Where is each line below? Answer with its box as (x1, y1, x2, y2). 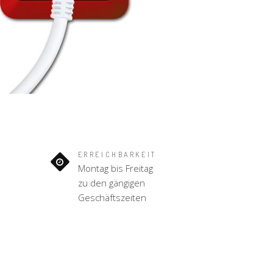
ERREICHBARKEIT (77, 150, 157, 159)
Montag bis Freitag (77, 162, 153, 174)
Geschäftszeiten (77, 191, 146, 204)
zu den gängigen (77, 177, 145, 189)
